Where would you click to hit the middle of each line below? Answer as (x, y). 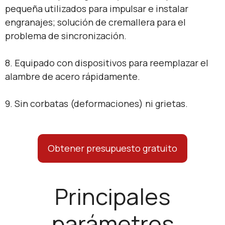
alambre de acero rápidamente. (73, 76)
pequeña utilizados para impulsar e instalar (97, 8)
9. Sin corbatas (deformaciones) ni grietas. (96, 103)
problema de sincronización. (66, 35)
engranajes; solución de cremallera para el (95, 22)
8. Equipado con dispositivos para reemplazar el (107, 63)
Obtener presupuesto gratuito (113, 148)
